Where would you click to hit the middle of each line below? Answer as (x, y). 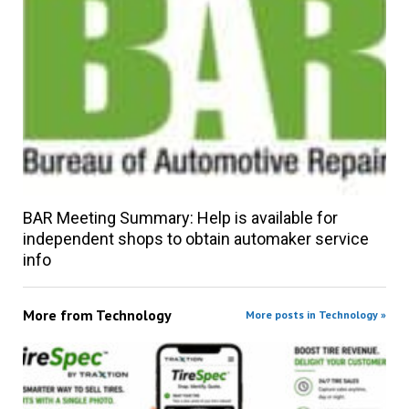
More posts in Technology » (316, 315)
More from (59, 315)
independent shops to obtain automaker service (195, 239)
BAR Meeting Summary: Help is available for (180, 218)
